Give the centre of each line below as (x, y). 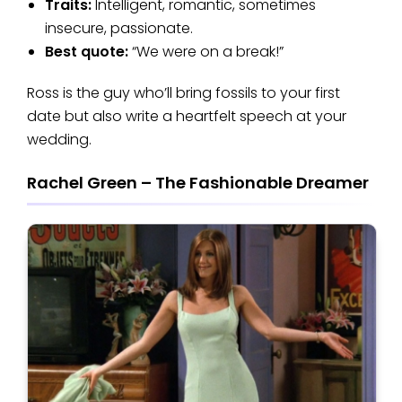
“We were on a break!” (208, 52)
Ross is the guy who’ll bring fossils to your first (184, 93)
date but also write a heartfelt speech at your (187, 117)
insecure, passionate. (119, 29)
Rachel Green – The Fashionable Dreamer (198, 183)
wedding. (59, 140)
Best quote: (88, 52)
